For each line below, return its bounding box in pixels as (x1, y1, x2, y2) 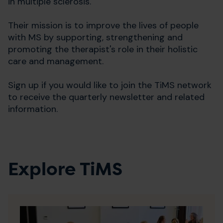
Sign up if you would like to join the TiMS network (8, 79, 212, 91)
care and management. (8, 55, 104, 67)
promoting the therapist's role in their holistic (8, 43, 198, 55)
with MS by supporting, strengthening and (8, 31, 183, 43)
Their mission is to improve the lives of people (8, 19, 199, 31)
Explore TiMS (8, 158, 122, 181)
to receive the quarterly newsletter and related (8, 91, 205, 103)
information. (8, 103, 58, 115)
